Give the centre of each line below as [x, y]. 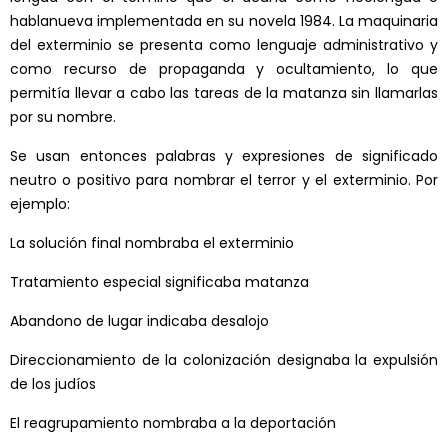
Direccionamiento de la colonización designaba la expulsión [224, 360]
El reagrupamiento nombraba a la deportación [173, 423]
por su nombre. [63, 117]
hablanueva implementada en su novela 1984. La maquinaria [224, 21]
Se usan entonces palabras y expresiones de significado [224, 156]
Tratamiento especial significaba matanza [159, 282]
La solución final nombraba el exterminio [152, 243]
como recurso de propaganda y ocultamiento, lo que [224, 69]
